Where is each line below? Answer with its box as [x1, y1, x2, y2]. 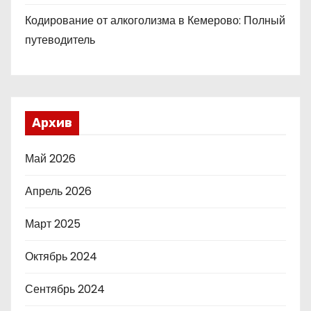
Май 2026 [25, 151, 76, 167]
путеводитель [25, 32, 95, 48]
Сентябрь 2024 [25, 281, 105, 297]
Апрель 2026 [25, 183, 92, 199]
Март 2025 [25, 216, 81, 232]
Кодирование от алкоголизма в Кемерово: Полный [25, 12, 285, 28]
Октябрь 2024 [25, 249, 97, 264]
